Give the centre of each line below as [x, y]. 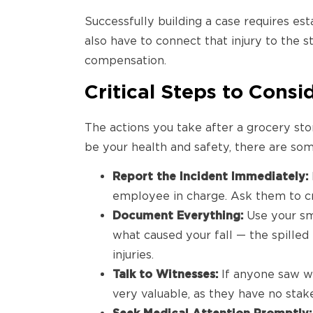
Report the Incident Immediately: [212, 176]
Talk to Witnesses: [167, 274]
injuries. [133, 254]
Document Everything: [180, 215]
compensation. [125, 60]
